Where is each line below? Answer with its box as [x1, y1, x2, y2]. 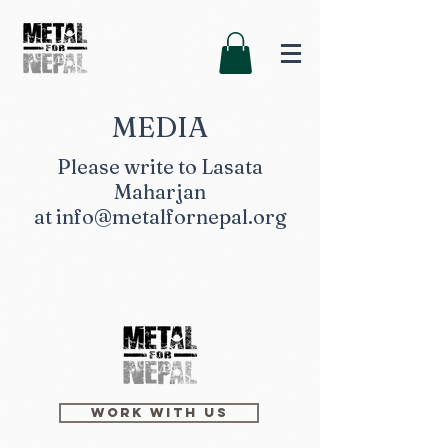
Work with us [90, 403, 228, 421]
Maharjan [114, 178, 206, 204]
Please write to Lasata [57, 153, 263, 179]
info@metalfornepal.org [55, 203, 287, 229]
